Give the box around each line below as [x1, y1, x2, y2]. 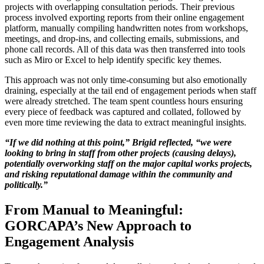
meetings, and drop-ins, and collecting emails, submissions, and [5, 34, 239, 44]
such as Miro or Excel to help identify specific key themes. [5, 55, 222, 65]
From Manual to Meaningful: [5, 202, 183, 218]
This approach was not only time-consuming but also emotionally [5, 75, 247, 85]
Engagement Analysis [5, 234, 134, 250]
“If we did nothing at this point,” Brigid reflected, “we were [5, 137, 232, 148]
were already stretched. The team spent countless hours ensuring [5, 96, 243, 107]
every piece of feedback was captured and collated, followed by [5, 107, 241, 117]
